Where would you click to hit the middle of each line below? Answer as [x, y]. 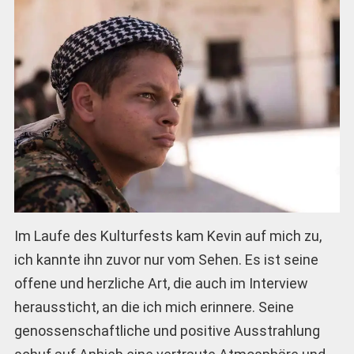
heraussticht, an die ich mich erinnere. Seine [154, 307]
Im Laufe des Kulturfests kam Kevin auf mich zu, [168, 236]
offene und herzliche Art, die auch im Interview [161, 284]
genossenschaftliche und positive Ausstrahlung [167, 331]
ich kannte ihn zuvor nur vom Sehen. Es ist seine [166, 260]
